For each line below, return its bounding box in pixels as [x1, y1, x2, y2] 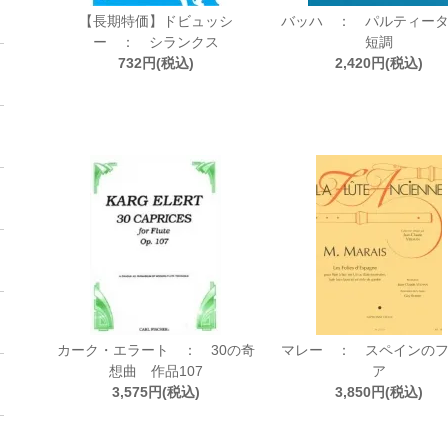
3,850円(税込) [334, 384, 423, 400]
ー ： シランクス [92, 34, 219, 50]
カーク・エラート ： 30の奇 [56, 342, 255, 358]
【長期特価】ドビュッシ [78, 13, 233, 29]
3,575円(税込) [111, 384, 200, 400]
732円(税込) [117, 55, 194, 71]
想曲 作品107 [108, 363, 203, 379]
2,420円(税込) [334, 55, 423, 71]
